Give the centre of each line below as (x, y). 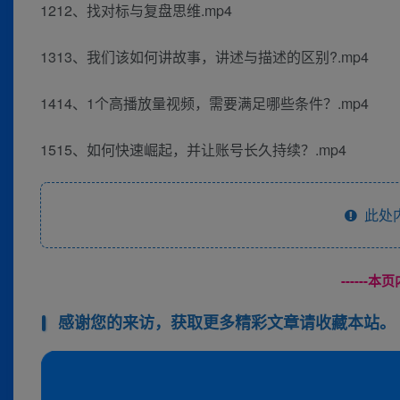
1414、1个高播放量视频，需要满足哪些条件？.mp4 (204, 104)
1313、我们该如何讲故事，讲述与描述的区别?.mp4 (204, 57)
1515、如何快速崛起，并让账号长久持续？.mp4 (193, 150)
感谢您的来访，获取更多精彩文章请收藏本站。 (226, 323)
